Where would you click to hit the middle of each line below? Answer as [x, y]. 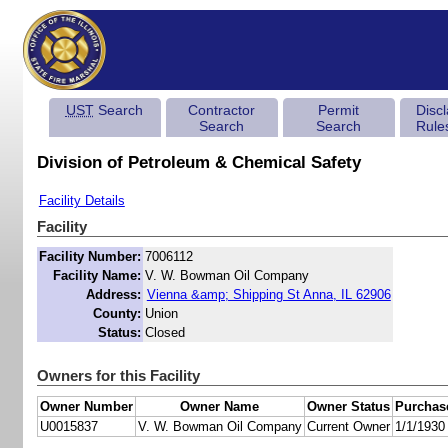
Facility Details [81, 201]
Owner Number [86, 407]
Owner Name [220, 407]
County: [116, 314]
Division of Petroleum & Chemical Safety [198, 163]
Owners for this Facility [118, 376]
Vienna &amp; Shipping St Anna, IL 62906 [268, 295]
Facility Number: [89, 257]
